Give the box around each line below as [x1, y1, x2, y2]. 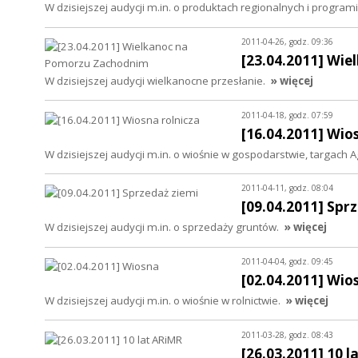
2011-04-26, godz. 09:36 [241, 35, 333, 47]
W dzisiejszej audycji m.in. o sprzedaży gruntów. [45, 220, 279, 235]
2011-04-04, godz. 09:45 [241, 256, 333, 268]
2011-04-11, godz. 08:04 [241, 182, 333, 194]
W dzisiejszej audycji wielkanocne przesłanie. [45, 73, 265, 88]
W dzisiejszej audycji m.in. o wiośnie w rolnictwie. [45, 293, 280, 308]
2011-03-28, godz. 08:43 [241, 328, 333, 340]
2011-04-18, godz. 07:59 [241, 109, 333, 121]
